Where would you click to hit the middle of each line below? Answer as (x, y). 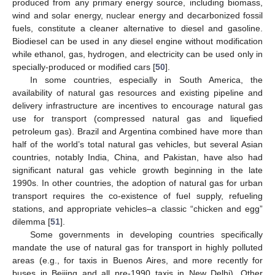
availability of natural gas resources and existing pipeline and (137, 93)
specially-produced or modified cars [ (84, 67)
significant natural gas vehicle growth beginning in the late (137, 170)
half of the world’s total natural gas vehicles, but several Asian (137, 145)
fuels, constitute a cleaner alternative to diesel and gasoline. (137, 29)
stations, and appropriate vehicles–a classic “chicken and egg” (137, 209)
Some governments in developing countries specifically (146, 235)
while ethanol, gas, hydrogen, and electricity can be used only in (137, 54)
